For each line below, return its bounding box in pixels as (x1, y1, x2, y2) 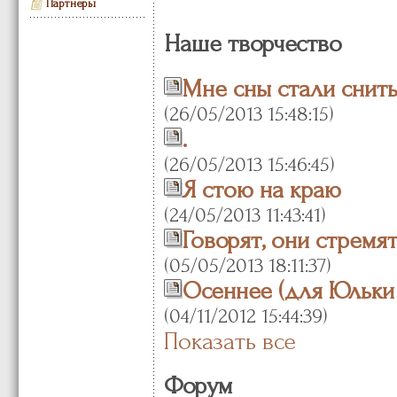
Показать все (163, 327, 296, 355)
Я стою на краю (182, 175, 341, 204)
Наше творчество (163, 30, 342, 58)
